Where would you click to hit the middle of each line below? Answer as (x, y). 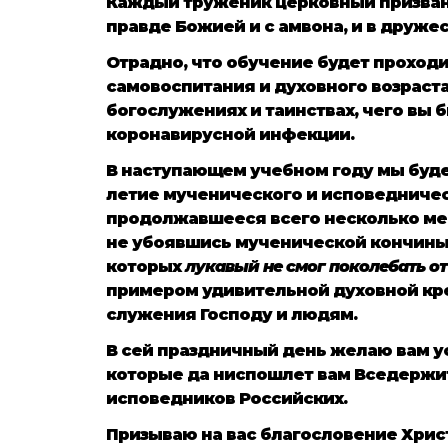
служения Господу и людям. (231, 314)
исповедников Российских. (226, 398)
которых (145, 266)
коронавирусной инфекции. (230, 134)
